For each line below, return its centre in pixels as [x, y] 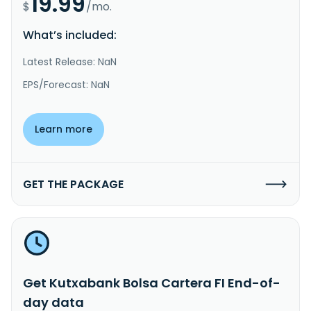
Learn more [64, 129]
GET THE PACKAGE [73, 184]
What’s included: [70, 35]
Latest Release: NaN [70, 61]
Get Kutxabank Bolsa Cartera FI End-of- [152, 283]
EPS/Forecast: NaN [66, 84]
